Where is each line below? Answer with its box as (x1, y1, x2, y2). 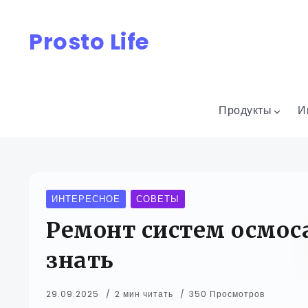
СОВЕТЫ (136, 193, 179, 205)
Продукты (219, 102, 272, 118)
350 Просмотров (189, 288, 265, 300)
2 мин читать (115, 288, 176, 300)
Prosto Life (29, 26, 149, 57)
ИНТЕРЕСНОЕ (52, 193, 120, 205)
